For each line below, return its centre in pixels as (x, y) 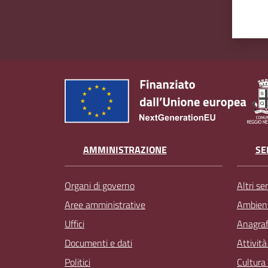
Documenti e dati (98, 243)
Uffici (74, 224)
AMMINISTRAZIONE (125, 150)
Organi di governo (100, 186)
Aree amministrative (105, 205)
